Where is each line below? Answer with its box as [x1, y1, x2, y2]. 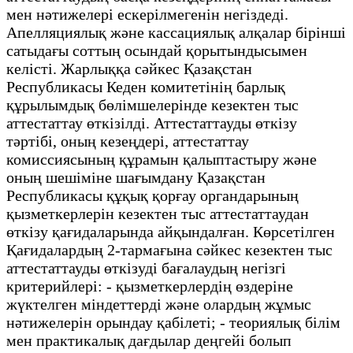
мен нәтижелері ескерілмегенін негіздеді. [6, 5, 288, 23]
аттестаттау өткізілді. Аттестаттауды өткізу [6, 113, 297, 132]
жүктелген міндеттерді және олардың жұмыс [6, 295, 311, 313]
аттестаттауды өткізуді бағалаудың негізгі [6, 258, 286, 277]
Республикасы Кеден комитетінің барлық [6, 77, 285, 95]
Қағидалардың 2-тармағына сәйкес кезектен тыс [6, 240, 333, 258]
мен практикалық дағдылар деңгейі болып [6, 331, 292, 349]
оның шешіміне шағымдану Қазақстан [6, 168, 266, 186]
